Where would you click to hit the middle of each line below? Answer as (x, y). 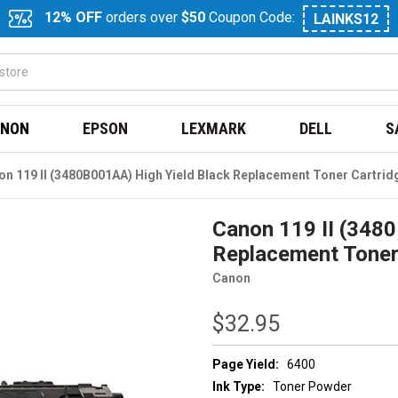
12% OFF (73, 18)
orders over (142, 18)
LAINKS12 (346, 19)
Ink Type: (239, 387)
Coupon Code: (252, 18)
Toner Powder (312, 387)
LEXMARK (214, 128)
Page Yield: (246, 364)
